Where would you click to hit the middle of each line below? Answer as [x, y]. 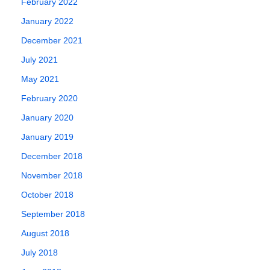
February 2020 [49, 98]
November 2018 [52, 175]
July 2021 [39, 59]
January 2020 [47, 117]
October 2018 [47, 194]
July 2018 [39, 252]
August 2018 [45, 233]
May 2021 [40, 79]
